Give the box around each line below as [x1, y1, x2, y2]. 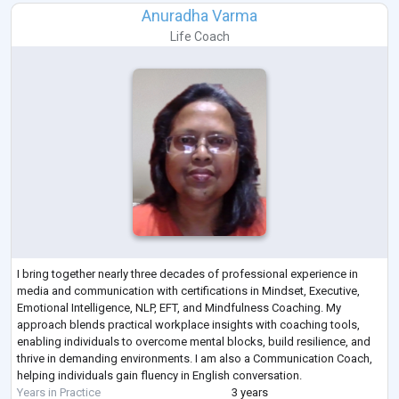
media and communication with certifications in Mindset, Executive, [17, 283, 360, 297]
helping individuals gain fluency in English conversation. [17, 368, 302, 382]
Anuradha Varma [142, 6, 257, 26]
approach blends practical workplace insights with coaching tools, [17, 317, 360, 331]
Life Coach [169, 29, 230, 45]
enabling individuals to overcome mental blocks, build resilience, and [17, 334, 370, 348]
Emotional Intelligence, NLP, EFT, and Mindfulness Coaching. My [17, 300, 341, 314]
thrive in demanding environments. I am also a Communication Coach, [17, 351, 372, 365]
